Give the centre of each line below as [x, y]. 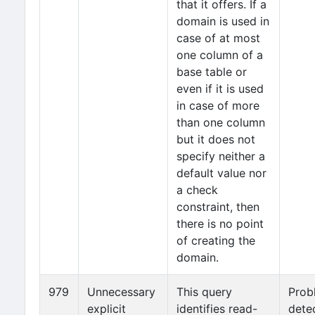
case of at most [218, 38]
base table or [212, 72]
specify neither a [221, 156]
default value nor [221, 173]
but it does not [216, 139]
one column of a [220, 55]
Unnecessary [121, 292]
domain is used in [223, 21]
